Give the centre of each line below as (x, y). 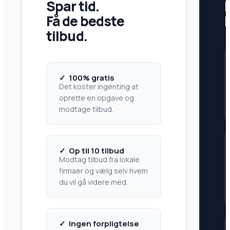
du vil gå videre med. (93, 182)
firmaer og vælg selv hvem (103, 170)
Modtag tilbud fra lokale (99, 159)
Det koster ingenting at (99, 86)
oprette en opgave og (96, 98)
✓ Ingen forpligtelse (99, 223)
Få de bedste (85, 21)
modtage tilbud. (86, 109)
